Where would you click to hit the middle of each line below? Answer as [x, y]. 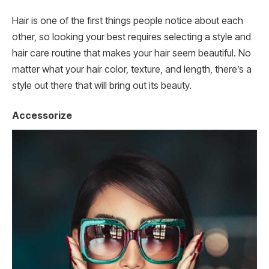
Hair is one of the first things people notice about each [128, 21]
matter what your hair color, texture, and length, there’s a [132, 70]
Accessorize [42, 115]
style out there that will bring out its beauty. [102, 86]
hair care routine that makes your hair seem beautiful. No [131, 53]
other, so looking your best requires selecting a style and [131, 37]
